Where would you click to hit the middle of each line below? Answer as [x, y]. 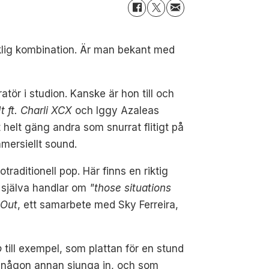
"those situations [129, 188]
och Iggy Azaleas [116, 110]
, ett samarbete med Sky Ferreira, [98, 204]
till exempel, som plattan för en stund [93, 248]
